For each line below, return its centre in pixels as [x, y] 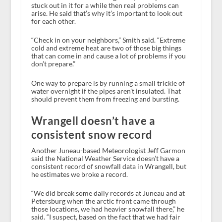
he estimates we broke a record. [79, 174]
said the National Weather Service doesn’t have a [105, 159]
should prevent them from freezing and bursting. [105, 99]
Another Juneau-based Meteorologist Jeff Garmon [108, 151]
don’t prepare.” [53, 64]
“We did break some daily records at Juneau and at [108, 193]
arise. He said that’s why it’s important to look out [107, 13]
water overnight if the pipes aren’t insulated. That [106, 91]
